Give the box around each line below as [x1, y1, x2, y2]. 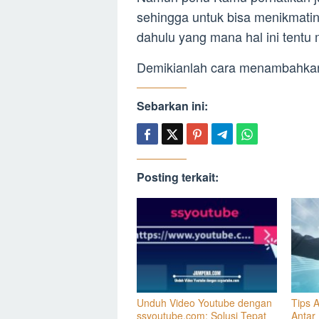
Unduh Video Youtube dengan [137, 295, 272, 310]
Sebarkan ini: [137, 97, 208, 114]
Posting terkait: [137, 168, 219, 185]
